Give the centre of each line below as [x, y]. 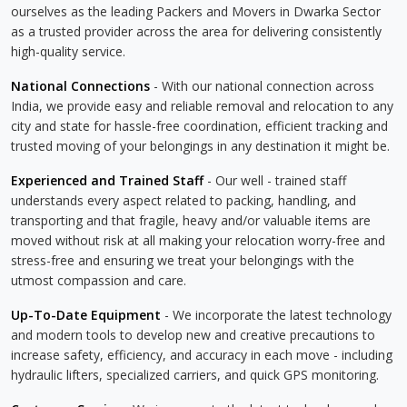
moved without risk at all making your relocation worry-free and [198, 240]
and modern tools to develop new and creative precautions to [193, 335]
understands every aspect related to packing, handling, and [184, 200]
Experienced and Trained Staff [107, 180]
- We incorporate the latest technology [276, 315]
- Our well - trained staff [275, 180]
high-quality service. [68, 51]
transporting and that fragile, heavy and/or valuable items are [191, 220]
